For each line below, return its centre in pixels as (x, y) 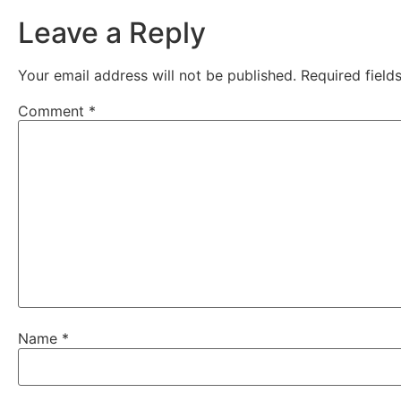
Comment (53, 111)
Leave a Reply (112, 33)
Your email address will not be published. (157, 75)
